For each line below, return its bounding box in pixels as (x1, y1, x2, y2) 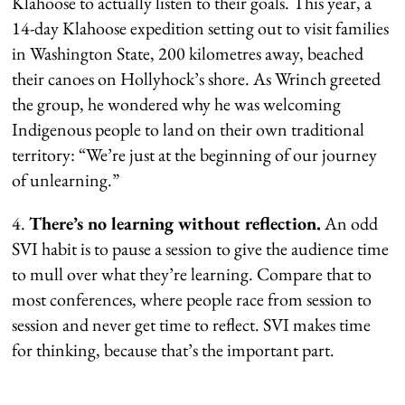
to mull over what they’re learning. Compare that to (12, 261, 372, 286)
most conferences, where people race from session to (12, 287, 372, 311)
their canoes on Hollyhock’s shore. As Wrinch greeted (12, 66, 381, 90)
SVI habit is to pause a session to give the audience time (12, 236, 390, 260)
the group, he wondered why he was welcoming (12, 91, 342, 116)
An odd (321, 211, 379, 235)
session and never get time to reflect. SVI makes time (12, 312, 372, 336)
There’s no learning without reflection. (29, 211, 322, 235)
